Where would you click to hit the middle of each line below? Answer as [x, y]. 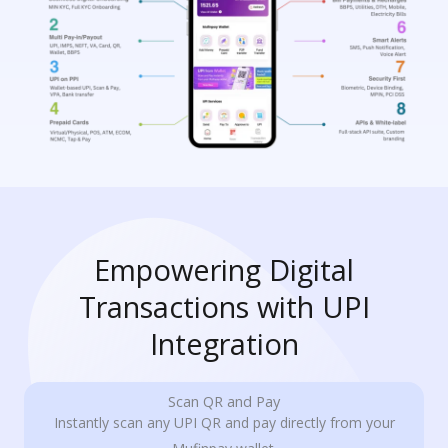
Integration [224, 343]
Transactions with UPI [224, 306]
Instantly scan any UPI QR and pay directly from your [224, 422]
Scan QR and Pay [224, 400]
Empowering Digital [224, 269]
